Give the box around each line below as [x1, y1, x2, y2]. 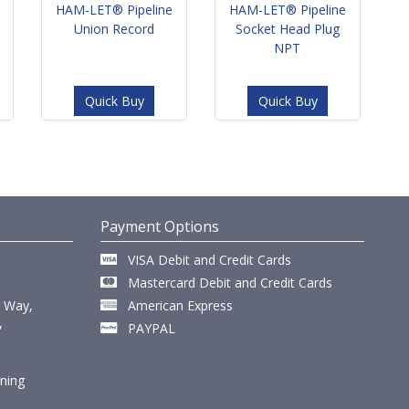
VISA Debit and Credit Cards [128, 250, 292, 268]
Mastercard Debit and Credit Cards [128, 273, 333, 291]
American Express [128, 296, 234, 314]
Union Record [73, 19, 154, 37]
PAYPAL [128, 319, 176, 337]
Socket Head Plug [235, 19, 340, 37]
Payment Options [100, 215, 220, 236]
